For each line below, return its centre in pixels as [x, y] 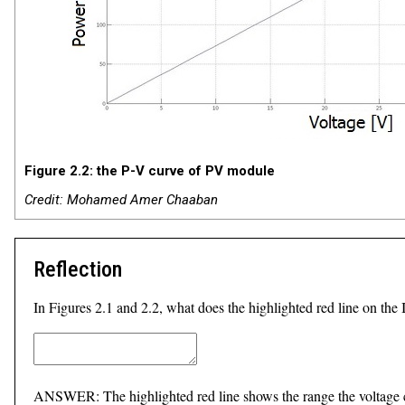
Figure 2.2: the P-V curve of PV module [150, 171]
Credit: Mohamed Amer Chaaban [121, 200]
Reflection [78, 269]
